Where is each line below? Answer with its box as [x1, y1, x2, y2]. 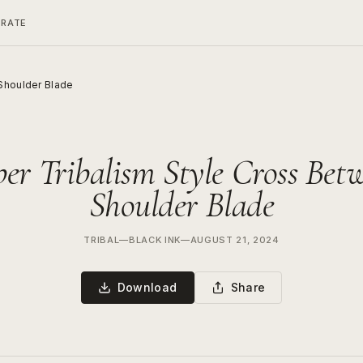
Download [117, 280, 177, 294]
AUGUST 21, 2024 [190, 234, 280, 246]
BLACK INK [129, 234, 181, 246]
